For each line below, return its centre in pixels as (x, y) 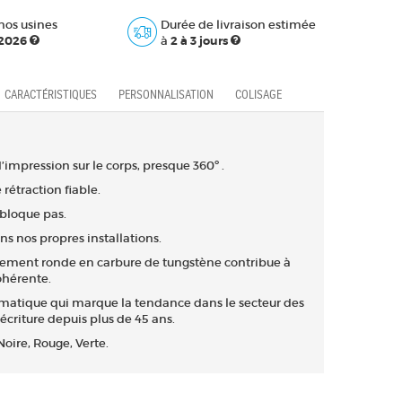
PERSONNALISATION (166, 94)
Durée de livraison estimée (238, 24)
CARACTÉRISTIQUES (50, 94)
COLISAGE (258, 94)
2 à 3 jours (199, 40)
